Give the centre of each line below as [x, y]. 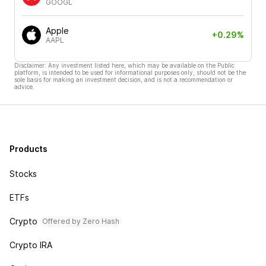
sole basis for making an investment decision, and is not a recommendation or [123, 79]
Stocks [23, 174]
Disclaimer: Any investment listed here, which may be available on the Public [124, 65]
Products [28, 149]
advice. [24, 86]
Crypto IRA [31, 245]
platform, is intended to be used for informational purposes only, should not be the [130, 72]
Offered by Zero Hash [81, 221]
